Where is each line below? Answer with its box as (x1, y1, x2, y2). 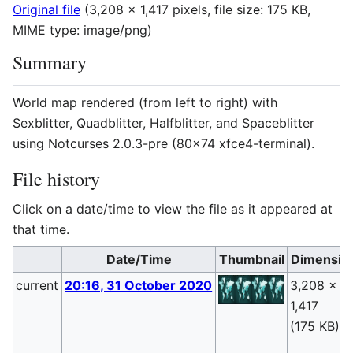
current (16, 277, 59, 294)
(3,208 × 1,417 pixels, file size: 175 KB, (84, 2, 310, 18)
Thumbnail (218, 251, 284, 268)
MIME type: (13, 22, 84, 39)
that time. (13, 221, 69, 238)
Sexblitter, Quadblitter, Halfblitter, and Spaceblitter (13, 115, 314, 132)
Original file (13, 2, 80, 18)
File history (13, 166, 100, 192)
